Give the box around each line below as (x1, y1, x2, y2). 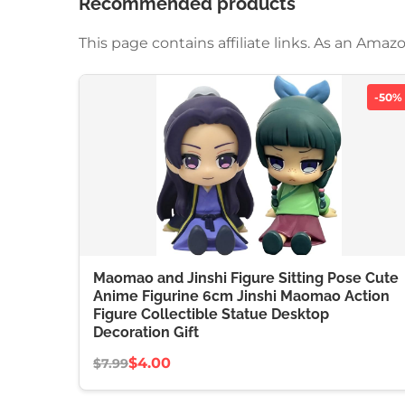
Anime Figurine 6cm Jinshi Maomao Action (93, 287, 390, 305)
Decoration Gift (93, 324, 199, 341)
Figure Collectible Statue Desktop (93, 306, 329, 323)
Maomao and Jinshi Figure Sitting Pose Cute (93, 269, 399, 287)
